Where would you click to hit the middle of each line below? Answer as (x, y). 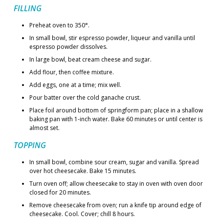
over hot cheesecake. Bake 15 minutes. (83, 171)
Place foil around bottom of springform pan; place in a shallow (116, 110)
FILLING (28, 8)
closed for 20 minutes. (60, 192)
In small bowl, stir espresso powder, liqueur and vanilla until (112, 38)
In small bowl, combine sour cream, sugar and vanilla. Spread (114, 162)
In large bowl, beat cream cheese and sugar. (90, 59)
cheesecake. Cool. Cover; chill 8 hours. (82, 214)
